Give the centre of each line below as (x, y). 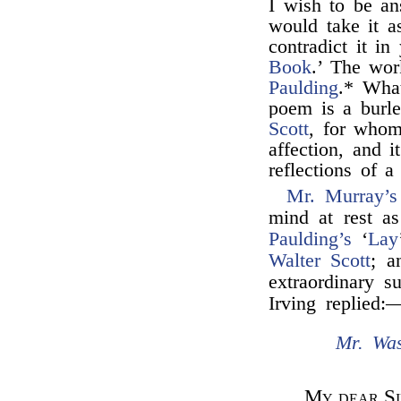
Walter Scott (320, 260)
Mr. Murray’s (342, 196)
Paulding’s (310, 239)
